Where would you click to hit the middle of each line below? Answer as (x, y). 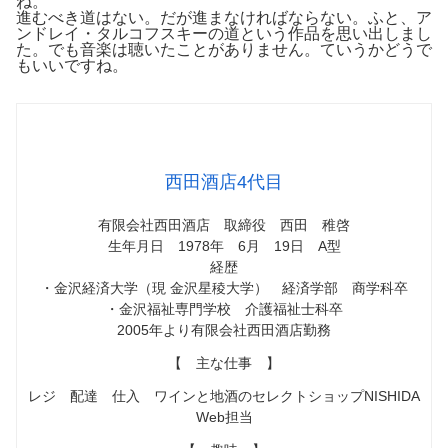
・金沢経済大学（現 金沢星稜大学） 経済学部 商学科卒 (224, 287)
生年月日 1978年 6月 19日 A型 (224, 245)
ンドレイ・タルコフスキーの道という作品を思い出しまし (224, 34)
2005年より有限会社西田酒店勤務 (224, 329)
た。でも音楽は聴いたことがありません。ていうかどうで (224, 50)
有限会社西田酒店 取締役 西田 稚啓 (224, 224)
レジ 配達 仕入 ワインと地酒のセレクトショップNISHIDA (224, 395)
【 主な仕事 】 (224, 362)
